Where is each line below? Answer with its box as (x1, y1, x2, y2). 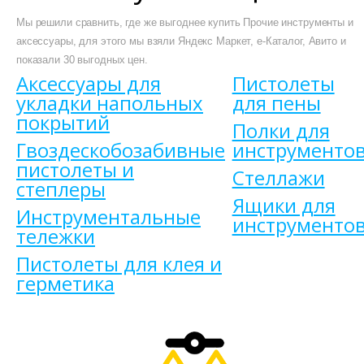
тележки (16, 223, 95, 249)
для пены (232, 89, 321, 116)
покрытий (16, 109, 110, 136)
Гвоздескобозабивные (16, 136, 225, 163)
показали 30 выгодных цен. (16, 54, 148, 66)
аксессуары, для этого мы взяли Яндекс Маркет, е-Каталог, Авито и (16, 35, 346, 47)
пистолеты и (16, 156, 134, 183)
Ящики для (232, 192, 336, 219)
